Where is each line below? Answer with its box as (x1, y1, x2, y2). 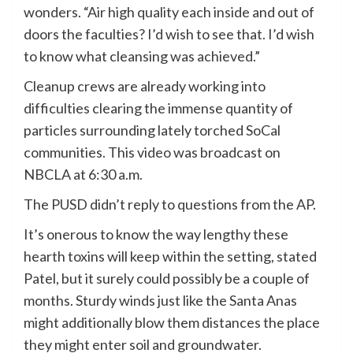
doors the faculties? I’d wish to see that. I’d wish (24, 25, 314, 43)
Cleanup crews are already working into (24, 77, 266, 95)
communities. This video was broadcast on (24, 143, 281, 162)
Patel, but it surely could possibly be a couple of (24, 269, 310, 288)
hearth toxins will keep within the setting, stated (24, 247, 317, 266)
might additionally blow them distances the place (24, 314, 320, 332)
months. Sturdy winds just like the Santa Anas (24, 292, 297, 310)
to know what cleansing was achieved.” (24, 47, 260, 65)
